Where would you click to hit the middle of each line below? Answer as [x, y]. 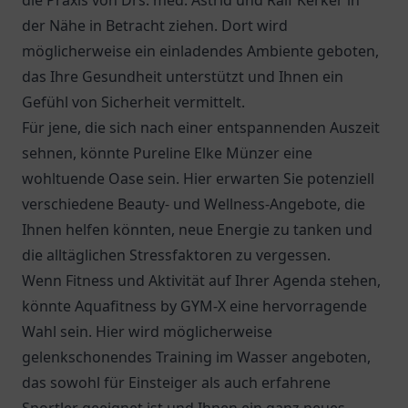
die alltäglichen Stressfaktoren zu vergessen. [176, 255]
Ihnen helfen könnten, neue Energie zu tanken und [197, 229]
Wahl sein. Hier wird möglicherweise [147, 331]
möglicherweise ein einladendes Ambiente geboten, [200, 51]
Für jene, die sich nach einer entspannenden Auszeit [201, 127]
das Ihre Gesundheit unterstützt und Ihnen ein [183, 76]
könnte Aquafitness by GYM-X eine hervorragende [194, 306]
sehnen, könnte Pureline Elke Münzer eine [167, 153]
